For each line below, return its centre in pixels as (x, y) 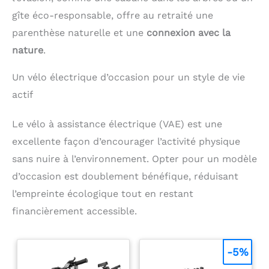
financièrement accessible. (74, 211)
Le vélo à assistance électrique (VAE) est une (117, 124)
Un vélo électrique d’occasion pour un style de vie (128, 77)
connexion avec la (189, 33)
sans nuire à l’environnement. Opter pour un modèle (134, 159)
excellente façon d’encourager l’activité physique (126, 142)
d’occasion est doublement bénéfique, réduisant (125, 177)
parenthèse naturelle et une (79, 33)
